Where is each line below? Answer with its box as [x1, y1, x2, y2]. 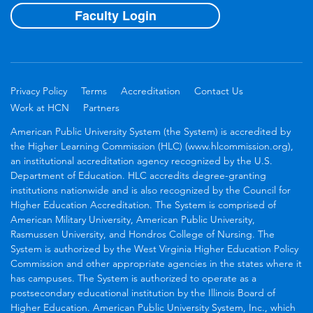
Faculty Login [74, 6, 156, 24]
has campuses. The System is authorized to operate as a [10, 271, 256, 284]
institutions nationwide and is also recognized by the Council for [10, 183, 291, 196]
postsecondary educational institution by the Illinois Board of [10, 286, 275, 299]
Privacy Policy [10, 84, 67, 97]
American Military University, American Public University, [10, 212, 255, 226]
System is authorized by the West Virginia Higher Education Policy [10, 242, 298, 255]
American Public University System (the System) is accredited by [10, 124, 291, 138]
